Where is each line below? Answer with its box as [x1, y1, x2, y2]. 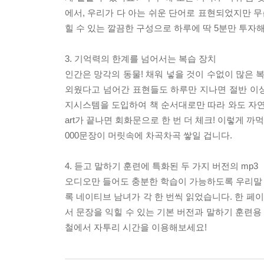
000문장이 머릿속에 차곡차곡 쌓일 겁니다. [65, 130, 232, 141]
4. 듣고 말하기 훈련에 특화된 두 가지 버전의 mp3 [65, 161, 258, 171]
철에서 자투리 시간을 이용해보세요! [65, 222, 207, 233]
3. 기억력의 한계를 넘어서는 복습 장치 [65, 54, 216, 64]
